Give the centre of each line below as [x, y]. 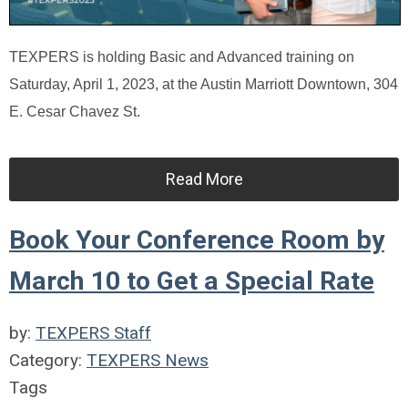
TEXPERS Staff [93, 332]
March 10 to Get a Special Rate [192, 280]
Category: [48, 360]
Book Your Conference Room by [197, 240]
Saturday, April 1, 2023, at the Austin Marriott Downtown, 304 [204, 84]
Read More [204, 178]
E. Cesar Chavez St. [75, 111]
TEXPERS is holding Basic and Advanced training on [182, 56]
